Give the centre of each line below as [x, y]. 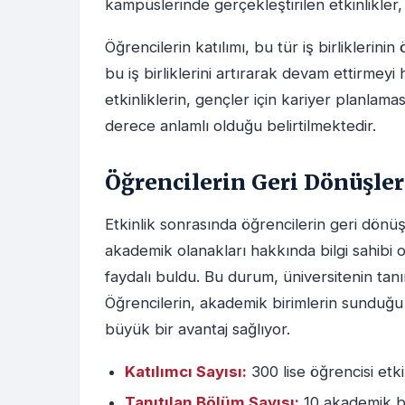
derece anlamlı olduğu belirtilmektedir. [240, 126]
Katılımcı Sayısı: [186, 372]
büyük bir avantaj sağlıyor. [198, 330]
